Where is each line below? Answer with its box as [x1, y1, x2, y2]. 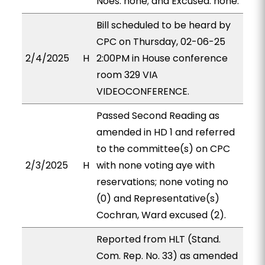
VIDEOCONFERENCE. [96, 85, 189, 98]
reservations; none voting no [96, 175, 228, 189]
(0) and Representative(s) [96, 192, 219, 205]
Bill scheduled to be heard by [96, 18, 231, 32]
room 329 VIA [96, 68, 158, 82]
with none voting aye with [96, 159, 215, 172]
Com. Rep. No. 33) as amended [96, 249, 238, 263]
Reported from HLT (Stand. [96, 232, 221, 246]
